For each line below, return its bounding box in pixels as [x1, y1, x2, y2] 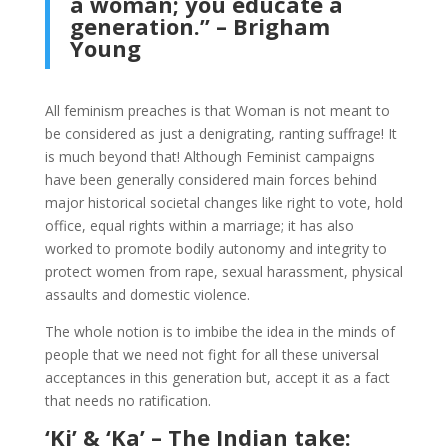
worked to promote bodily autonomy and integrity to [44, 238, 387, 258]
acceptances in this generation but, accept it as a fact [44, 367, 390, 387]
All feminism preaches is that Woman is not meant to [44, 100, 390, 120]
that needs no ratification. [44, 390, 211, 410]
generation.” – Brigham [69, 10, 330, 41]
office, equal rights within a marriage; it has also [44, 215, 354, 235]
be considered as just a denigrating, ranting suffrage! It [44, 123, 397, 143]
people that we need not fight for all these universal [44, 344, 379, 364]
